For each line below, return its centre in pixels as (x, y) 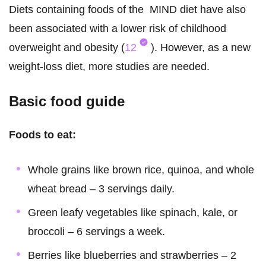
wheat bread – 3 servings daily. (101, 189)
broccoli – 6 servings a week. (96, 232)
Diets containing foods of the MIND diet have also (127, 10)
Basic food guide (67, 102)
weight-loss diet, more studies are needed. (109, 67)
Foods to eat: (42, 135)
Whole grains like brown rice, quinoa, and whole (141, 170)
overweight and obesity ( (67, 48)
